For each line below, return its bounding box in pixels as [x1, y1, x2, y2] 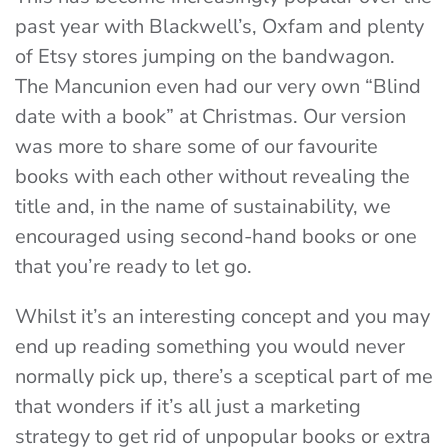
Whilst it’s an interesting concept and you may [15, 303, 430, 331]
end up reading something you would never [15, 333, 405, 361]
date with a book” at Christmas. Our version [15, 103, 406, 131]
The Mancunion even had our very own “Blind [15, 73, 421, 101]
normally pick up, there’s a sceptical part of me [15, 363, 433, 391]
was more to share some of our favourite [15, 133, 378, 161]
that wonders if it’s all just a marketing [15, 393, 361, 421]
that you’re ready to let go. [15, 253, 257, 281]
